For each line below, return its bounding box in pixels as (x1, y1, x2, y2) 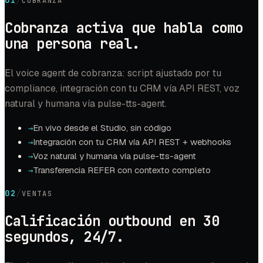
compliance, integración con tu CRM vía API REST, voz (5, 82, 240, 95)
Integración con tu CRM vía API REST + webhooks (33, 136, 231, 147)
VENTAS (22, 188, 53, 198)
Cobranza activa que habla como (5, 18, 243, 37)
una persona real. (5, 34, 140, 53)
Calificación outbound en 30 (5, 211, 220, 230)
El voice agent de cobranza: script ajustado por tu (5, 66, 221, 79)
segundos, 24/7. (5, 227, 124, 246)
